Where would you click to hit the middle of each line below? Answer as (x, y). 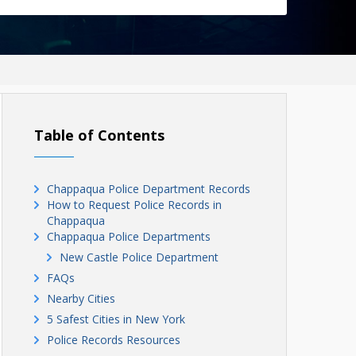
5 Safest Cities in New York (116, 319)
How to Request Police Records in (134, 205)
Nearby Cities (81, 298)
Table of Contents (99, 135)
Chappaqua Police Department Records (149, 189)
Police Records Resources (114, 340)
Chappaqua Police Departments (129, 236)
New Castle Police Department (139, 257)
